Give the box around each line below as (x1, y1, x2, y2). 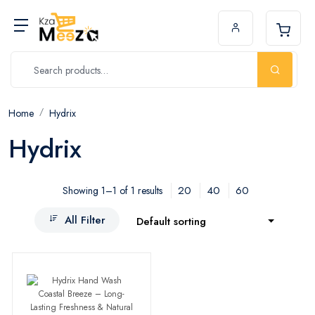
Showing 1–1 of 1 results (63, 184, 162, 198)
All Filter (65, 212, 105, 228)
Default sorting (136, 214, 206, 229)
